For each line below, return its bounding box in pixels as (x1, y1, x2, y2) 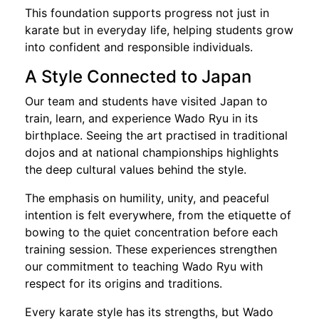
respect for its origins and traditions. (25, 276, 222, 291)
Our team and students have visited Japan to (25, 93, 268, 108)
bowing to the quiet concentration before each (25, 224, 278, 239)
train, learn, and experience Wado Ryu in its (25, 110, 258, 125)
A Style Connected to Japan (25, 66, 251, 87)
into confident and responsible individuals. (25, 39, 253, 54)
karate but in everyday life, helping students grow (25, 22, 293, 37)
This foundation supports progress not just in (25, 5, 269, 20)
